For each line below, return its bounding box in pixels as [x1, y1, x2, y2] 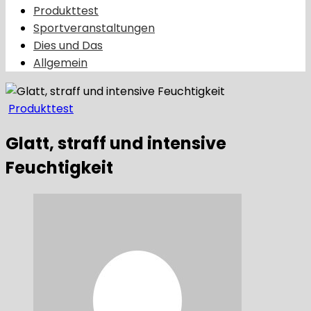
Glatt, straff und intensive [6, 131, 226, 155]
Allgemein [33, 55, 87, 71]
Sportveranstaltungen [33, 20, 155, 36]
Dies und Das [33, 37, 103, 53]
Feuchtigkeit [6, 155, 113, 179]
